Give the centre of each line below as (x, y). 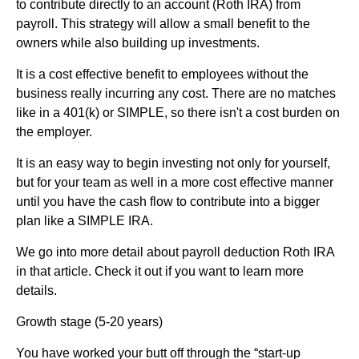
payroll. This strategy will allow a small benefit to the (163, 23)
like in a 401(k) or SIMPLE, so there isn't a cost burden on (178, 112)
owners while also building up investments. (138, 42)
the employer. (54, 131)
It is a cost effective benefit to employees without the (162, 74)
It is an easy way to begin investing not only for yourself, (173, 163)
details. (36, 290)
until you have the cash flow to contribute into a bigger (168, 201)
